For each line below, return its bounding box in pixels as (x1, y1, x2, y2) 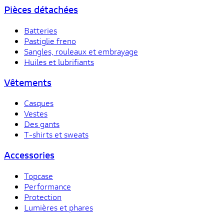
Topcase (24, 170, 53, 181)
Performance (24, 180, 71, 191)
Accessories (4, 149, 54, 161)
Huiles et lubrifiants (24, 56, 94, 67)
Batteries (24, 24, 57, 35)
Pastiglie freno (24, 35, 76, 46)
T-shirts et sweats (24, 129, 88, 140)
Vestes (24, 108, 47, 119)
